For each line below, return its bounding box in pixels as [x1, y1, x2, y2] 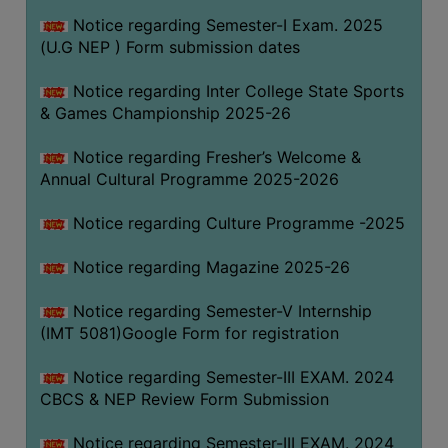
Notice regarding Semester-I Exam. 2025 [67, 14, 383, 35]
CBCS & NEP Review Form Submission [39, 388, 329, 409]
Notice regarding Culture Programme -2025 [67, 212, 405, 233]
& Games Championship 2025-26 [39, 102, 291, 123]
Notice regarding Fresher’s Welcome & [67, 146, 361, 167]
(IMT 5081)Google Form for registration [39, 322, 339, 343]
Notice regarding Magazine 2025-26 [67, 256, 350, 277]
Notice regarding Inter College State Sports [67, 80, 404, 101]
